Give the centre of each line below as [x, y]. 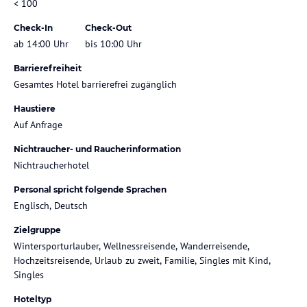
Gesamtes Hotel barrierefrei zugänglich [95, 84]
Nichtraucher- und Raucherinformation [97, 149]
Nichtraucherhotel [51, 165]
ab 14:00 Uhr [41, 44]
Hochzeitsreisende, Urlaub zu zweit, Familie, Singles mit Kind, [142, 260]
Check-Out [108, 27]
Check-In [33, 27]
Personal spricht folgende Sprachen [90, 189]
